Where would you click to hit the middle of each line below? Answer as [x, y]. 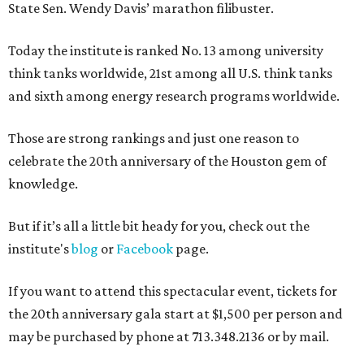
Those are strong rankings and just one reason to [154, 139]
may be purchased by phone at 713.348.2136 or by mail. [169, 337]
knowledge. [43, 184]
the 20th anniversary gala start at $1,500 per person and [175, 314]
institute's [40, 249]
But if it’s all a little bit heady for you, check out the [159, 226]
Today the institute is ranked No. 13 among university [166, 51]
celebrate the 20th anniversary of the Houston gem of [167, 161]
